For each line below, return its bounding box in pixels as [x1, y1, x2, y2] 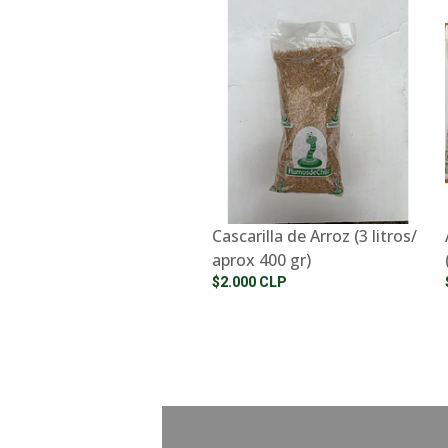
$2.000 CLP [212, 273, 287, 290]
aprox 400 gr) [212, 248, 311, 271]
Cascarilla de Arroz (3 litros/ [212, 224, 417, 247]
